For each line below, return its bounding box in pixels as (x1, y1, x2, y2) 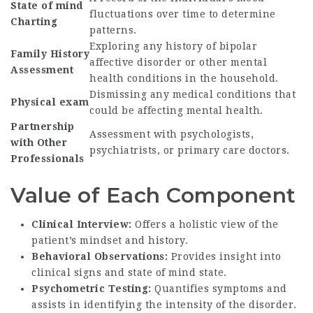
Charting (10, 16, 57, 27)
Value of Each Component (10, 182, 296, 208)
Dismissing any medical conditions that (89, 89, 296, 100)
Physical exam (10, 96, 89, 108)
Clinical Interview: (31, 218, 132, 230)
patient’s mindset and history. (31, 234, 188, 246)
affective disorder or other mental (89, 57, 267, 68)
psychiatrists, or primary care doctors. (89, 145, 290, 156)
